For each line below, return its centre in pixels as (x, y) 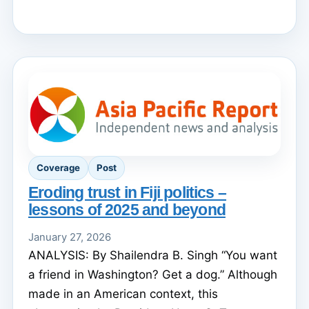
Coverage (58, 168)
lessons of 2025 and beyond (127, 209)
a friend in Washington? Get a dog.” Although (153, 274)
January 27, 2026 (70, 237)
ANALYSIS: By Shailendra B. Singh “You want (153, 255)
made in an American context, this (123, 293)
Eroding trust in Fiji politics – (128, 192)
